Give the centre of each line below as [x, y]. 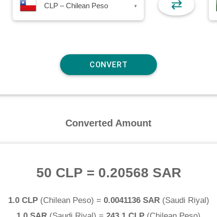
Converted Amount [108, 123]
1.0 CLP [23, 201]
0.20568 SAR [139, 173]
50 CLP [59, 173]
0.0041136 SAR [132, 201]
